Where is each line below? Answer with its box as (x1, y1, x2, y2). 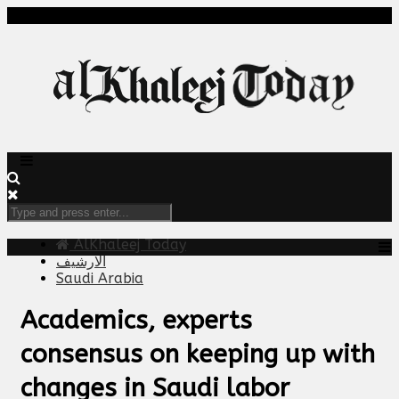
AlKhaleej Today (69, 236, 186, 253)
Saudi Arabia (56, 270, 143, 287)
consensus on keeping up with (20, 338, 375, 369)
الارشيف (56, 253, 106, 270)
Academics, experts (20, 305, 252, 335)
